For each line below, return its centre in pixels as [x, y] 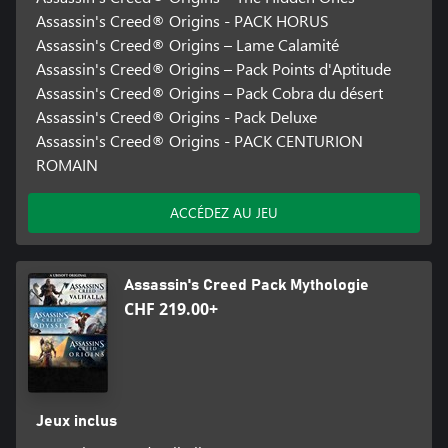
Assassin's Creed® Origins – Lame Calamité [187, 45]
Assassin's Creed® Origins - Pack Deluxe [176, 117]
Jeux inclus [76, 421]
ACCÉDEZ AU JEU [224, 213]
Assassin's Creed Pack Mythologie [246, 285]
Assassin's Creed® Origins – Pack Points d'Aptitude [213, 69]
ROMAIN [66, 165]
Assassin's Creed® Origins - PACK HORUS [182, 21]
